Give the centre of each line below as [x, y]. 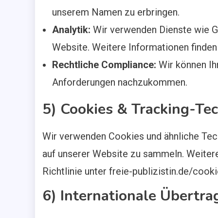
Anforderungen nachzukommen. [120, 82]
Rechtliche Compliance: [104, 65]
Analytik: [71, 30]
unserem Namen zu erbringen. [116, 12]
